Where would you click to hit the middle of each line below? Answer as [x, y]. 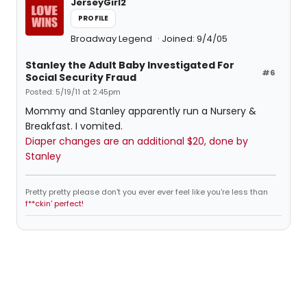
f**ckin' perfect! [54, 204]
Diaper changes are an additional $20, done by [137, 141]
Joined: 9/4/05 [195, 39]
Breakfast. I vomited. [74, 126]
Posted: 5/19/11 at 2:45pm [73, 92]
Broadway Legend [112, 39]
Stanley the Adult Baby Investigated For [130, 65]
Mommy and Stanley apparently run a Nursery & [141, 111]
